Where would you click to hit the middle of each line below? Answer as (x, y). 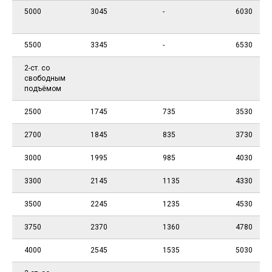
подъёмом (43, 89)
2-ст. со (37, 68)
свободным (45, 79)
